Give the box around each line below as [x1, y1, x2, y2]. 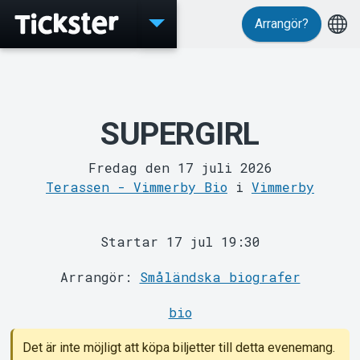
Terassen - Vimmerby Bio [46, 178, 227, 195]
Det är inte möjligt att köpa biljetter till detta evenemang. [22, 339, 335, 355]
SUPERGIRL [100, 116, 260, 153]
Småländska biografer [139, 268, 301, 285]
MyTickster [118, 214, 242, 245]
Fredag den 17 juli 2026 [88, 158, 272, 176]
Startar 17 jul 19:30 [100, 232, 260, 250]
